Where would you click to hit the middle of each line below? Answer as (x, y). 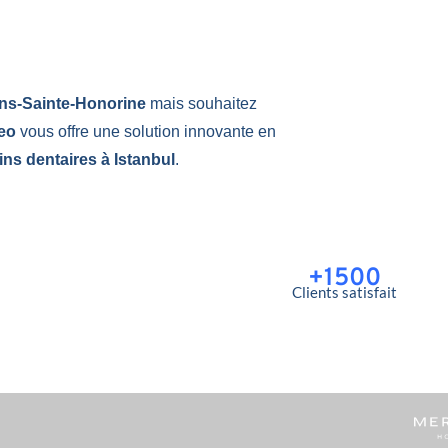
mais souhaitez (203, 103)
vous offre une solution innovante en (146, 131)
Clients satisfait (344, 292)
